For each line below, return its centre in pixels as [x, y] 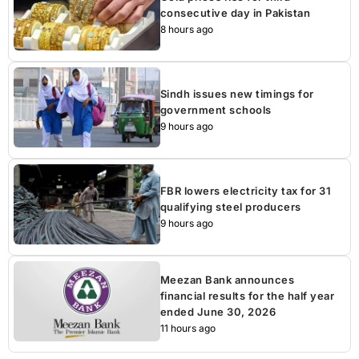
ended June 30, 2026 [218, 311]
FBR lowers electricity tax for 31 [246, 190]
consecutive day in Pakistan [235, 12]
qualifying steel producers [230, 206]
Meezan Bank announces [227, 279]
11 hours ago [188, 328]
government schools [216, 109]
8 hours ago [186, 29]
